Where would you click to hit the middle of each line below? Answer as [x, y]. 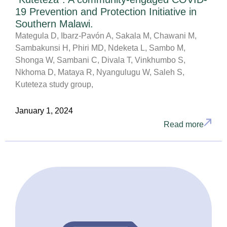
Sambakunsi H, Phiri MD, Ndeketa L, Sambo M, [100, 48]
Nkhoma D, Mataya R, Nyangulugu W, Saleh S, [100, 72]
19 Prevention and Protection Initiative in [106, 11]
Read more [184, 124]
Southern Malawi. [54, 24]
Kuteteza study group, [54, 84]
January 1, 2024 [44, 111]
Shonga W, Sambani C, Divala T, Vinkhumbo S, [100, 60]
